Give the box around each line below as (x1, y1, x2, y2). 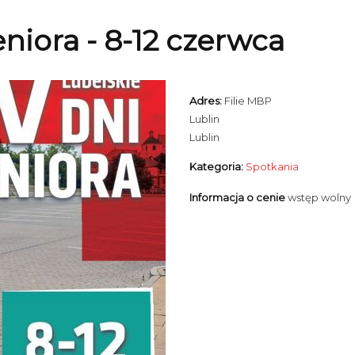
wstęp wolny (288, 191, 351, 204)
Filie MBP (224, 94, 272, 107)
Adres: (189, 94, 222, 107)
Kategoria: (189, 160, 246, 173)
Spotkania (246, 160, 299, 173)
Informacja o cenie (189, 191, 288, 204)
